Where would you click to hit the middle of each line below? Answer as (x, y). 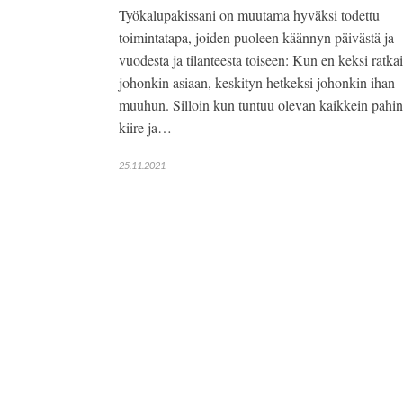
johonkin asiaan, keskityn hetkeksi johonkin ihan (257, 83)
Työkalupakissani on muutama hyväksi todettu (249, 15)
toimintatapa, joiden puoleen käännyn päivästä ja (256, 38)
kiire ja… (145, 128)
